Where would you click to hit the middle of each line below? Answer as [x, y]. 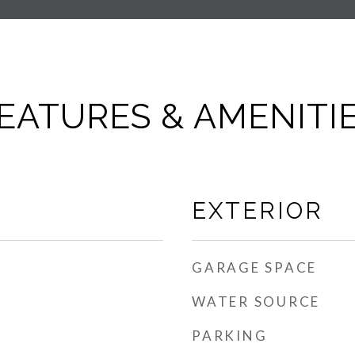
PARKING [230, 336]
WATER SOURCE [256, 302]
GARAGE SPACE [254, 267]
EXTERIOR [258, 211]
